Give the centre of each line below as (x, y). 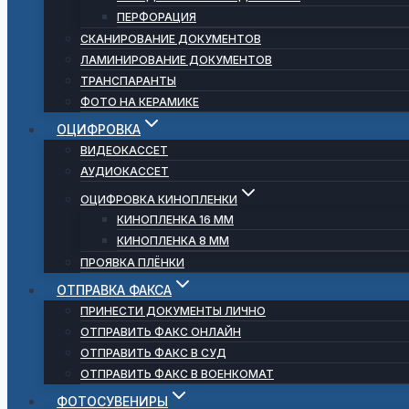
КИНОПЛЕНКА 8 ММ (173, 241)
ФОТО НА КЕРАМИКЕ (140, 102)
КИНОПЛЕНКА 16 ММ (175, 220)
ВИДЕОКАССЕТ (124, 150)
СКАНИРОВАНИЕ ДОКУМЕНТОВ (171, 39)
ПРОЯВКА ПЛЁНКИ (132, 262)
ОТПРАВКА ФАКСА (114, 290)
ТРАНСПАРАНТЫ (128, 81)
